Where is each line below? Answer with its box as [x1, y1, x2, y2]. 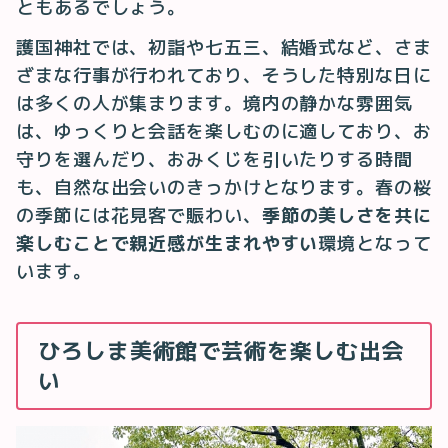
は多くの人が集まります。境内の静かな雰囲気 [16, 92, 413, 116]
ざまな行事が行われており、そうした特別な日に [16, 64, 432, 88]
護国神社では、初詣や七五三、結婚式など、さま [16, 36, 432, 60]
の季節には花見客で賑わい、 [16, 204, 262, 228]
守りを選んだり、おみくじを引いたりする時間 [16, 148, 413, 172]
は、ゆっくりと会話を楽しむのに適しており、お [16, 120, 432, 144]
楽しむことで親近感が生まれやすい [16, 232, 319, 256]
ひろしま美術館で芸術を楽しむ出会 [38, 336, 405, 366]
